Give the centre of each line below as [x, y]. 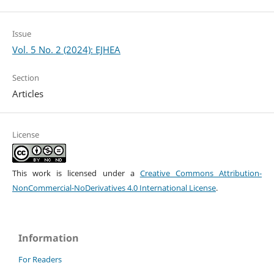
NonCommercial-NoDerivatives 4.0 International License [114, 188]
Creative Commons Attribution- [201, 173]
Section [25, 78]
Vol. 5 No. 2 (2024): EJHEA [66, 50]
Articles [28, 94]
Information [49, 238]
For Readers [40, 260]
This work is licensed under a [76, 173]
